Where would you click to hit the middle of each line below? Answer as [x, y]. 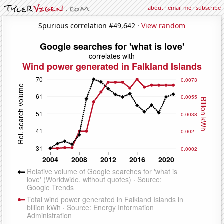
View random [163, 25]
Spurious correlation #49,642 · [90, 25]
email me [180, 8]
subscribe [208, 8]
